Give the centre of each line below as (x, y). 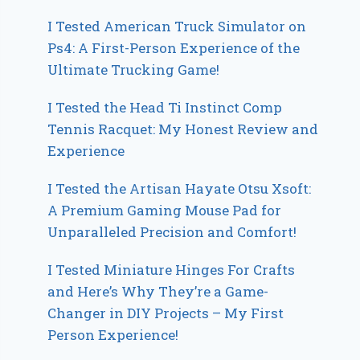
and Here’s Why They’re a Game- (158, 292)
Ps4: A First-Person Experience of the (174, 48)
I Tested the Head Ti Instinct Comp (165, 108)
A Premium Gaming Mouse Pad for (165, 211)
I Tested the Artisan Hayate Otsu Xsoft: (180, 189)
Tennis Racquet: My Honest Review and (183, 129)
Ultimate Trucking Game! (134, 70)
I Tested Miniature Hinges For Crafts (172, 270)
